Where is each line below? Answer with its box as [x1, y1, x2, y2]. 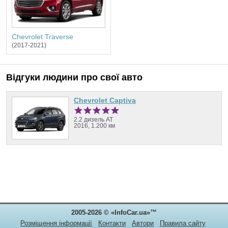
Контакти [98, 219, 126, 227]
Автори [132, 219, 154, 227]
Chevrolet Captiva [74, 96, 136, 104]
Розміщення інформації [20, 219, 92, 227]
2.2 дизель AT [74, 116, 113, 123]
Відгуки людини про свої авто [6, 72, 142, 83]
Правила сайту [160, 219, 206, 227]
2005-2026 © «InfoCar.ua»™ [71, 209, 157, 216]
